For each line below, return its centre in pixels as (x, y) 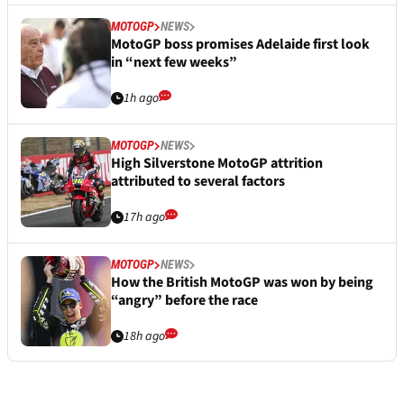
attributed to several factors (198, 182)
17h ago (144, 218)
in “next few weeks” (174, 63)
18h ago (144, 337)
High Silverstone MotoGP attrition (217, 164)
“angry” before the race (184, 301)
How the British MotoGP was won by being (242, 283)
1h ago (141, 99)
